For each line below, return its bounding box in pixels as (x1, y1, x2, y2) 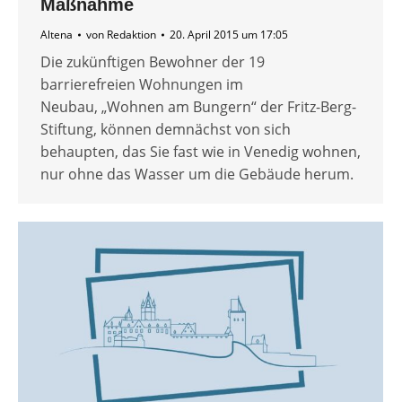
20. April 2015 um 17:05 (170, 27, 288, 43)
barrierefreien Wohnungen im (40, 74, 243, 95)
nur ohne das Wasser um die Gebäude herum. (40, 164, 354, 185)
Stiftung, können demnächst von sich (40, 119, 291, 140)
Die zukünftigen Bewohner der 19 (40, 52, 265, 73)
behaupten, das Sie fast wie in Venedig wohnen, (40, 142, 361, 162)
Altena (40, 27, 73, 43)
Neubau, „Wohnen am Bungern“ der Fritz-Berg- (40, 97, 356, 118)
